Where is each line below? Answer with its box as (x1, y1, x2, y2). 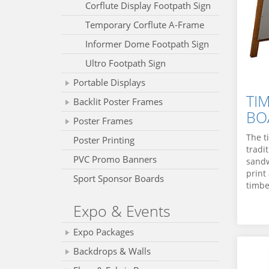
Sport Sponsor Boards (73, 172, 164, 184)
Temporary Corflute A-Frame (85, 19, 204, 31)
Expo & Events (73, 201, 171, 221)
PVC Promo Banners (73, 153, 157, 165)
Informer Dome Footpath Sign (85, 38, 209, 50)
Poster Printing (73, 134, 134, 146)
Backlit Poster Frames (73, 95, 163, 107)
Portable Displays (73, 76, 145, 88)
